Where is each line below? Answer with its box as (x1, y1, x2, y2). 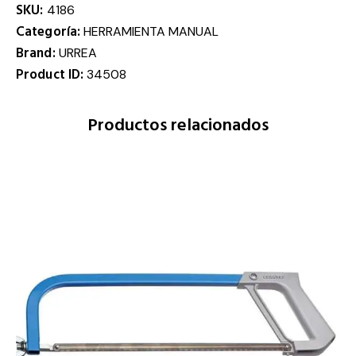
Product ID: (16, 65, 87, 85)
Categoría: (16, 22, 84, 42)
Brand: (16, 44, 59, 64)
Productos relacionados (87, 113, 269, 138)
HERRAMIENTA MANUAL (83, 23, 219, 41)
